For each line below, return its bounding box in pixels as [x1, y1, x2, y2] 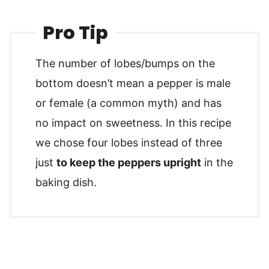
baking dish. [35, 175, 97, 189]
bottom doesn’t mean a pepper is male [35, 76, 231, 89]
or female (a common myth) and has [35, 96, 222, 109]
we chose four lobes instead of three [35, 136, 222, 149]
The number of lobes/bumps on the [35, 56, 215, 70]
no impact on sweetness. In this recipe [35, 116, 231, 129]
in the [201, 156, 233, 169]
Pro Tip [43, 20, 108, 46]
